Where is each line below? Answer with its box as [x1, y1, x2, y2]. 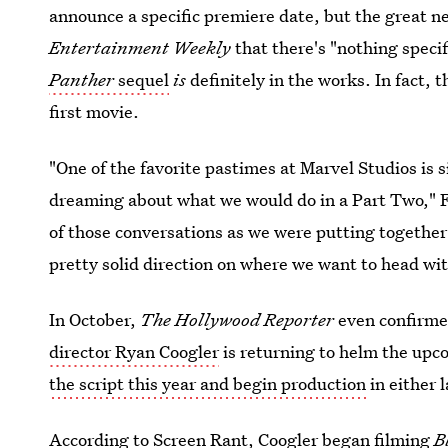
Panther [49, 68, 115, 91]
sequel [114, 68, 170, 91]
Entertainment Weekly [49, 36, 236, 59]
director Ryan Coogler [49, 340, 220, 363]
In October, [49, 308, 141, 331]
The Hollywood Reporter [140, 308, 335, 331]
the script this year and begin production [49, 372, 367, 395]
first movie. [49, 100, 140, 123]
